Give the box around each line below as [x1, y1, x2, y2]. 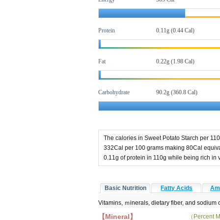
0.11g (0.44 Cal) [156, 27, 194, 34]
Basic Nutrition [105, 184, 147, 192]
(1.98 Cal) [169, 58, 194, 65]
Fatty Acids [161, 184, 193, 192]
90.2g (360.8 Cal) [156, 89, 197, 96]
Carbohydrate [98, 89, 130, 96]
